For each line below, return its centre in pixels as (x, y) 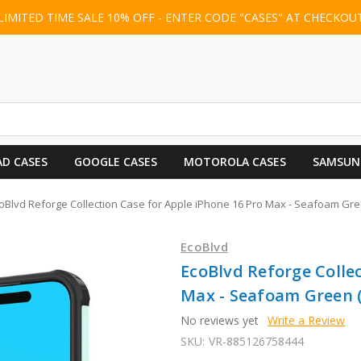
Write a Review (306, 320)
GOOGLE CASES (115, 161)
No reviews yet (220, 320)
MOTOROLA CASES (234, 161)
